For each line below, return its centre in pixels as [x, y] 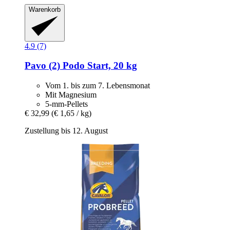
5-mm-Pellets [66, 104]
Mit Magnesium [71, 95]
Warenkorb [45, 10]
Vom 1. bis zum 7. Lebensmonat [98, 86]
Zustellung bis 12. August [66, 131]
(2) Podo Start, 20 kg [92, 66]
